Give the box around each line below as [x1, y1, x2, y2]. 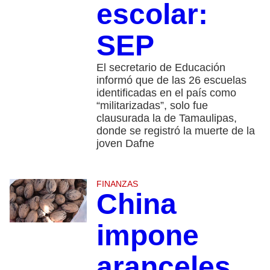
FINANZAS [96, 179, 138, 189]
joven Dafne [96, 137, 154, 150]
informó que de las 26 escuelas [96, 74, 246, 87]
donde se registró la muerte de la [96, 125, 255, 137]
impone [96, 219, 199, 252]
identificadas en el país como [96, 87, 236, 99]
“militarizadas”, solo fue [96, 99, 208, 112]
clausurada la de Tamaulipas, [96, 112, 237, 125]
